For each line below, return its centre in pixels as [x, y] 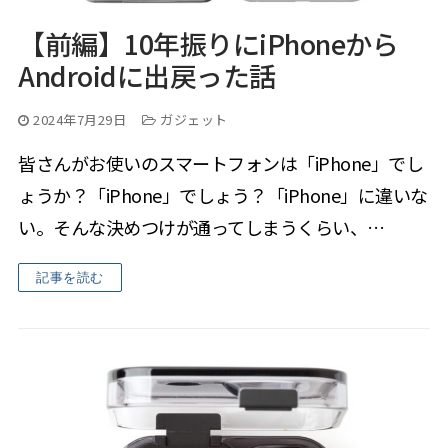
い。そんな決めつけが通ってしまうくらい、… [201, 227]
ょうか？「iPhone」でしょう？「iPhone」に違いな [223, 195]
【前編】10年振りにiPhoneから [208, 44]
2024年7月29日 [79, 120]
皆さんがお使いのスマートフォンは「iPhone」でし [220, 163]
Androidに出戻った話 [147, 76]
